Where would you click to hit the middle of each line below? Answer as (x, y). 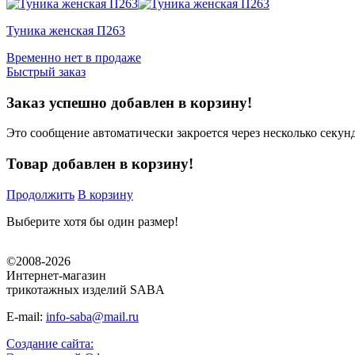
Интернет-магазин (56, 275)
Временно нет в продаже (74, 58)
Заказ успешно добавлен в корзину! (129, 102)
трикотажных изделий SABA (86, 289)
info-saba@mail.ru (92, 316)
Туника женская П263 (66, 31)
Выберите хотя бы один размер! (92, 221)
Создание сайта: (50, 343)
